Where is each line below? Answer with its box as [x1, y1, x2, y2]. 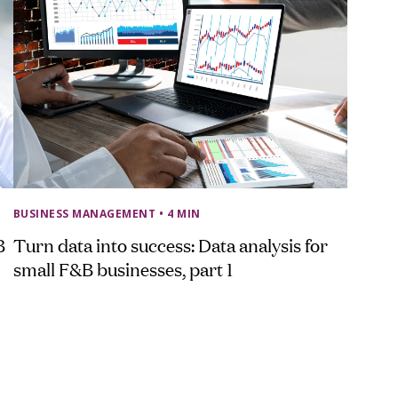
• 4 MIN [159, 205, 201, 221]
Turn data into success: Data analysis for [12, 231, 328, 257]
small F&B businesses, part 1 [12, 255, 233, 281]
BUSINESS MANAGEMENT [12, 205, 156, 221]
